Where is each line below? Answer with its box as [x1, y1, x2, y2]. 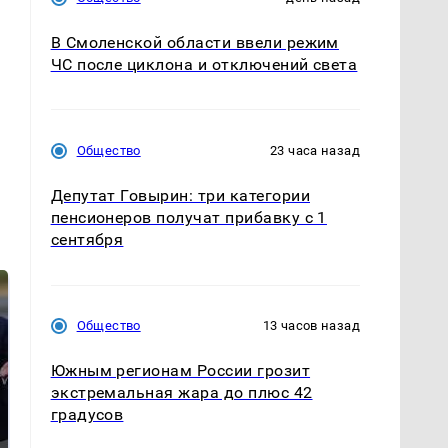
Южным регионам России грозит [50, 361, 311, 381]
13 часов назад [262, 318, 360, 334]
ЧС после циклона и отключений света [50, 55, 358, 75]
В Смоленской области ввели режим [50, 33, 339, 53]
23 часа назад [270, 143, 360, 159]
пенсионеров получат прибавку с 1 [50, 208, 327, 228]
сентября [50, 230, 124, 250]
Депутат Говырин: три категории [50, 186, 310, 206]
